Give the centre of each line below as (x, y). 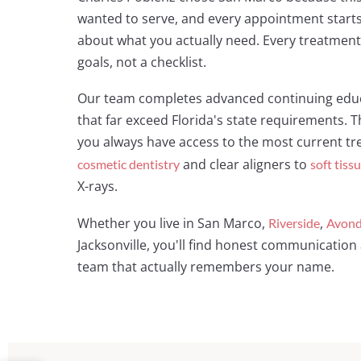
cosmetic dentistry (129, 164)
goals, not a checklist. (142, 62)
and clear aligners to (245, 164)
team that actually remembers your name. (206, 267)
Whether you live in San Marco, (173, 223)
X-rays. (98, 186)
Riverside (294, 223)
